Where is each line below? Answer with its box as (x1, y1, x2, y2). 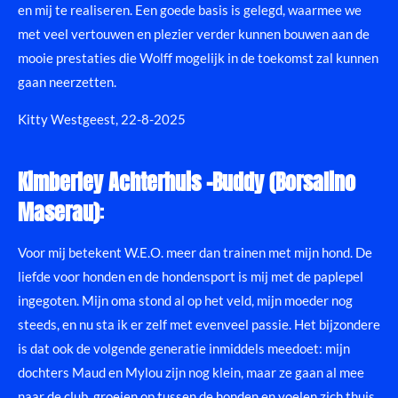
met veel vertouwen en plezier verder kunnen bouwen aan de (18, 25, 370, 42)
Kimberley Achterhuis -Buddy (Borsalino (18, 164, 355, 198)
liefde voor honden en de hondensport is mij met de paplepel (18, 267, 363, 284)
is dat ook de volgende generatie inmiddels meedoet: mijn (18, 339, 350, 356)
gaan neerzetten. (18, 73, 116, 90)
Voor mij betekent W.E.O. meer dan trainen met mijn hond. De (18, 243, 372, 260)
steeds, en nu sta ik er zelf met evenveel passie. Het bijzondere (18, 315, 380, 332)
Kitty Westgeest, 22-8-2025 (18, 110, 186, 127)
